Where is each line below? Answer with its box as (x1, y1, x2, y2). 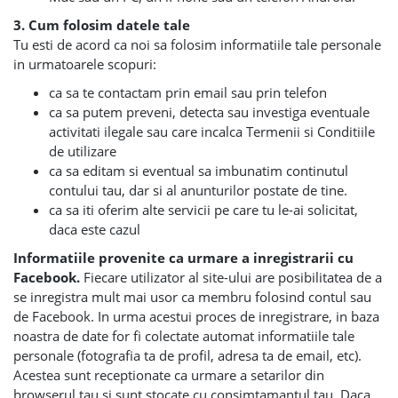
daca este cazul (49, 220, 140, 238)
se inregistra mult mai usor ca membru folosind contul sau (13, 288, 371, 306)
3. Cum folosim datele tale (13, 16, 190, 34)
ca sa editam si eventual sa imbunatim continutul (49, 162, 348, 179)
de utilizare (49, 142, 116, 160)
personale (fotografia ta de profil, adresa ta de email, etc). (13, 346, 362, 364)
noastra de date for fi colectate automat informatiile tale (13, 327, 354, 345)
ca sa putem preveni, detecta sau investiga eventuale (49, 103, 370, 121)
